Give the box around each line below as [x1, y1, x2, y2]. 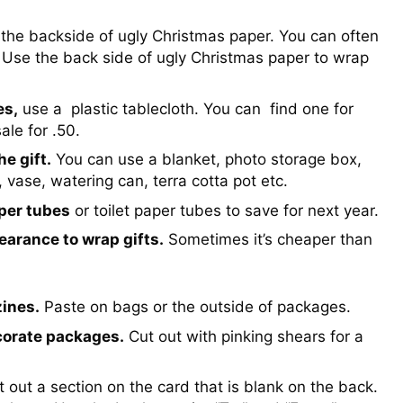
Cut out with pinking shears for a [123, 327, 363, 345]
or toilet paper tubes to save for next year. [69, 201, 379, 219]
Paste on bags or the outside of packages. [39, 298, 351, 317]
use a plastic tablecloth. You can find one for [17, 99, 354, 118]
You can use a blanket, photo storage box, [50, 150, 362, 169]
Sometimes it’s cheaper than [163, 230, 372, 249]
